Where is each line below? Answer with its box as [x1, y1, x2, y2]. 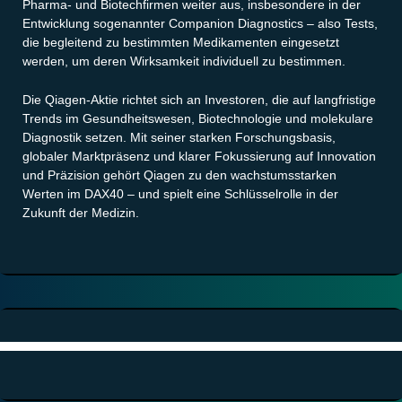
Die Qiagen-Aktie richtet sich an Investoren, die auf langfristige [22, 92, 376, 107]
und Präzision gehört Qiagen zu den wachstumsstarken [22, 167, 336, 182]
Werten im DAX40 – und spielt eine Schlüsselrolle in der [22, 186, 338, 201]
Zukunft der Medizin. [22, 205, 139, 220]
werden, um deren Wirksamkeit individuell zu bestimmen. [22, 53, 345, 68]
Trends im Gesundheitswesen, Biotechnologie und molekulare [22, 110, 373, 126]
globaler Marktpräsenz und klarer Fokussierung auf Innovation [22, 148, 376, 163]
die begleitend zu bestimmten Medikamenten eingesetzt [22, 34, 339, 49]
